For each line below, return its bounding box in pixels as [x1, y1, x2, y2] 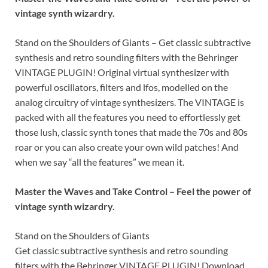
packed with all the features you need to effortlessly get [15, 111, 240, 123]
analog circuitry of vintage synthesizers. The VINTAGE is [15, 96, 244, 108]
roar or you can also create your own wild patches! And [15, 141, 239, 153]
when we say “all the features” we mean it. [15, 156, 184, 167]
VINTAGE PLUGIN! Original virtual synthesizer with [15, 66, 229, 78]
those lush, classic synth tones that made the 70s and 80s [15, 126, 248, 138]
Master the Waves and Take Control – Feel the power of [15, 185, 251, 197]
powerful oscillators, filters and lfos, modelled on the [15, 81, 228, 93]
